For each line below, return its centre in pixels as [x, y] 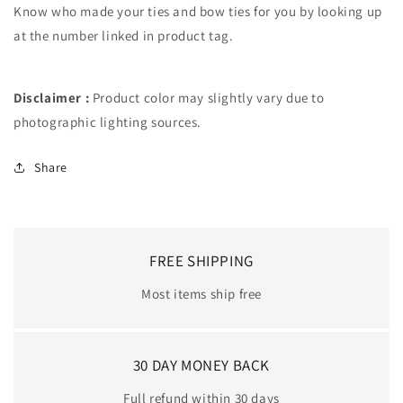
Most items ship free [201, 293]
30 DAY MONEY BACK [201, 365]
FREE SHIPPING [201, 260]
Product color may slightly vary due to [208, 97]
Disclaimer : [52, 97]
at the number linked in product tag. [124, 35]
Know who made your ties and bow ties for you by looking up [198, 11]
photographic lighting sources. [108, 121]
